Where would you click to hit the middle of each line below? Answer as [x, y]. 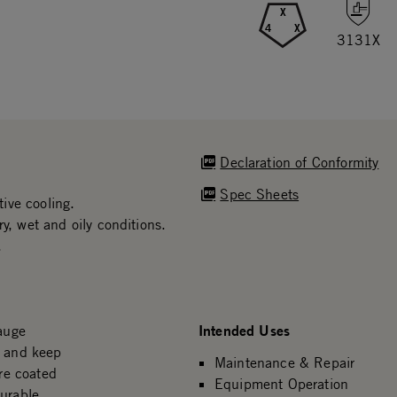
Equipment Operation [281, 384]
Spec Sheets [260, 194]
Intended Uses [244, 330]
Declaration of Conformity [300, 162]
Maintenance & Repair [284, 362]
